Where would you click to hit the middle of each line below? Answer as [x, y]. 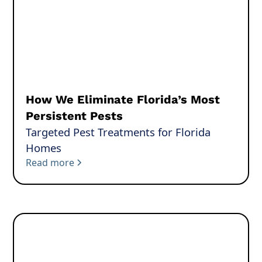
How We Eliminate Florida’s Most [123, 100]
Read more [50, 163]
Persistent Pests [75, 116]
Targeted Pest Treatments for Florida [118, 132]
